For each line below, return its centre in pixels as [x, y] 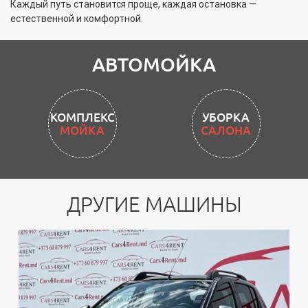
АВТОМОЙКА [154, 64]
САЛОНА [82, 130]
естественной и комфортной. [77, 19]
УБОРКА [82, 117]
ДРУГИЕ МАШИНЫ [154, 204]
